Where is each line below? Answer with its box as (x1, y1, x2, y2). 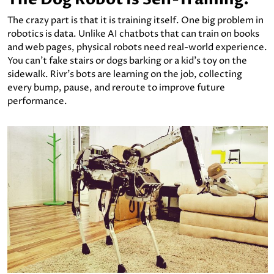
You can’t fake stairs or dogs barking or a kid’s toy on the (7, 54, 247, 67)
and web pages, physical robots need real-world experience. (7, 40, 267, 54)
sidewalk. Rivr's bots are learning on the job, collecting (7, 67, 242, 81)
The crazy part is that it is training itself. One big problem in (7, 13, 264, 27)
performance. (7, 94, 67, 108)
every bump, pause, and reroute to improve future (7, 81, 225, 94)
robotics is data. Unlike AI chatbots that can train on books (7, 27, 259, 40)
